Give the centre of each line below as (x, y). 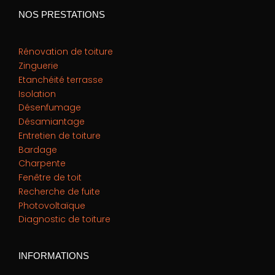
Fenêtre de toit (50, 178)
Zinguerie (38, 66)
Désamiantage (52, 122)
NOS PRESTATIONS (62, 14)
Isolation (37, 94)
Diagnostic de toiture (64, 219)
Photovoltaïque (52, 205)
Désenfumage (50, 108)
